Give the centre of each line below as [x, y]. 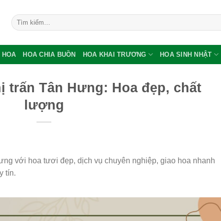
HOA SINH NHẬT [186, 54]
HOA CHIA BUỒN [49, 54]
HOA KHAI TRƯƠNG [114, 54]
